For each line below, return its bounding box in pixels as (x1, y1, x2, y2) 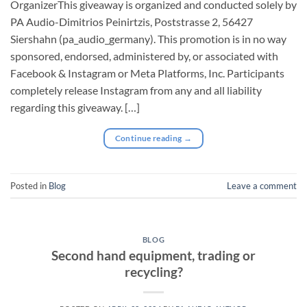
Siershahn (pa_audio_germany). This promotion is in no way (10, 32, 286, 46)
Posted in (10, 180, 49, 191)
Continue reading (114, 133, 184, 144)
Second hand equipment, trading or (51, 247, 256, 264)
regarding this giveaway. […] (10, 101, 140, 114)
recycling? (124, 264, 183, 280)
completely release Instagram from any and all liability (10, 84, 262, 97)
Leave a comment (227, 180, 297, 191)
